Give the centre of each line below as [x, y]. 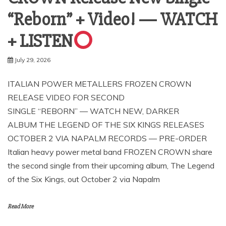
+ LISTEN [40, 42]
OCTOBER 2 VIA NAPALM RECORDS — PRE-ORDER [107, 138]
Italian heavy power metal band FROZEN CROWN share [110, 152]
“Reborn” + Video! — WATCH [112, 19]
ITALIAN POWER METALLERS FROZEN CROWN [99, 84]
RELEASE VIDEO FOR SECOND [66, 98]
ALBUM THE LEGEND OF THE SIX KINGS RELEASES [106, 125]
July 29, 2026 [33, 60]
